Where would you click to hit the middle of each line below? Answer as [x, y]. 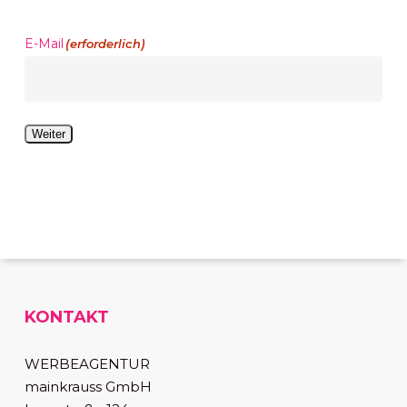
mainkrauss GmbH [88, 387]
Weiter [48, 134]
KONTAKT [66, 317]
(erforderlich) [105, 43]
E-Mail [44, 43]
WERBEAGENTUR [87, 364]
